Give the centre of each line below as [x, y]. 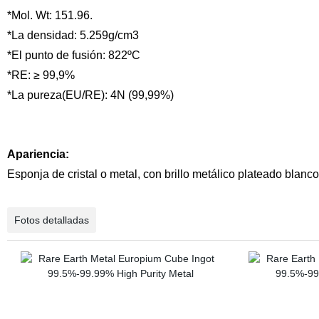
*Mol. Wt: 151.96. [49, 15]
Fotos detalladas [51, 220]
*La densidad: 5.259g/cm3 [73, 35]
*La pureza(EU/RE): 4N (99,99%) [90, 95]
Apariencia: [38, 154]
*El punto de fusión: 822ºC [73, 55]
